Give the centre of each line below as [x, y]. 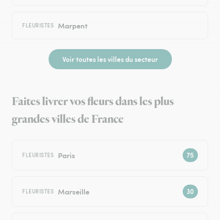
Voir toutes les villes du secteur [110, 59]
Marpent [72, 26]
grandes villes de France [68, 120]
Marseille [73, 192]
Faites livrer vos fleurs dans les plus [93, 102]
